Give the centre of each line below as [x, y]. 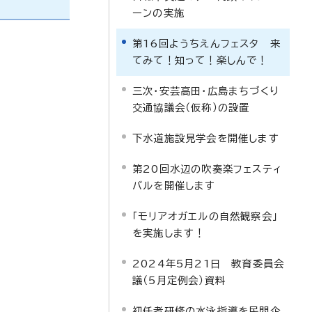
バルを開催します [174, 186]
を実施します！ [169, 233]
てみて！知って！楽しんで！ [200, 60]
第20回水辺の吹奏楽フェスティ [207, 169]
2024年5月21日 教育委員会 [209, 264]
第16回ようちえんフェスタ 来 [206, 44]
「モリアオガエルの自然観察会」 [205, 216]
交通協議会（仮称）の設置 [191, 108]
